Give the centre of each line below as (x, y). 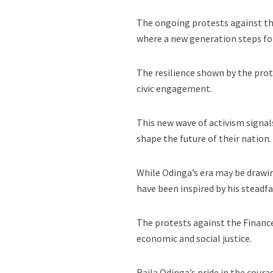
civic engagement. (175, 88)
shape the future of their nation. (204, 138)
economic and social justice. (194, 238)
